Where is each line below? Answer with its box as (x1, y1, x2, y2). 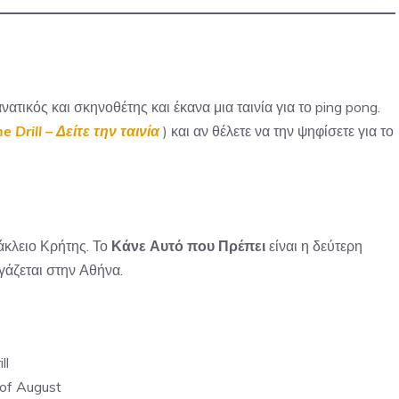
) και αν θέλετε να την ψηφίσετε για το (159, 122, 394, 140)
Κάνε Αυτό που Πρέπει (111, 237, 265, 255)
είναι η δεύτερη (265, 237, 362, 255)
